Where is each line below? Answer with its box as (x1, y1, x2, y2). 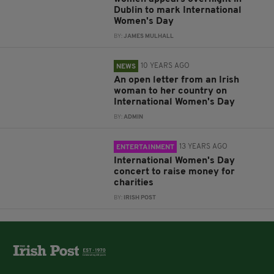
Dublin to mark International (114, 6, 242, 15)
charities (114, 178, 154, 188)
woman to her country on (114, 86, 228, 96)
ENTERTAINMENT (116, 144, 175, 151)
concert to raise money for (114, 167, 235, 177)
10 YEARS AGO (141, 62, 190, 70)
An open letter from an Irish (114, 75, 240, 85)
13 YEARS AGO (179, 143, 228, 150)
